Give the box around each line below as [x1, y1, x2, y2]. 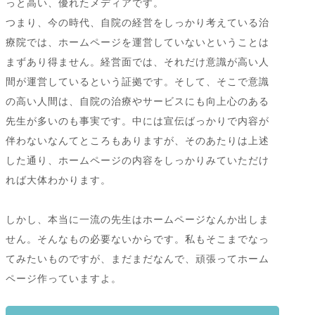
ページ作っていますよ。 [6, 273, 122, 285]
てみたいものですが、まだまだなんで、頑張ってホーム [6, 253, 269, 265]
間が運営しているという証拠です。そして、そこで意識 [6, 76, 269, 88]
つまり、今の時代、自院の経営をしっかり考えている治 [6, 17, 269, 29]
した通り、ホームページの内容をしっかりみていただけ [6, 155, 269, 167]
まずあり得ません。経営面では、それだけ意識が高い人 [6, 56, 269, 68]
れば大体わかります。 [6, 174, 111, 186]
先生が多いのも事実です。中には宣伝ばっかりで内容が [6, 115, 269, 127]
